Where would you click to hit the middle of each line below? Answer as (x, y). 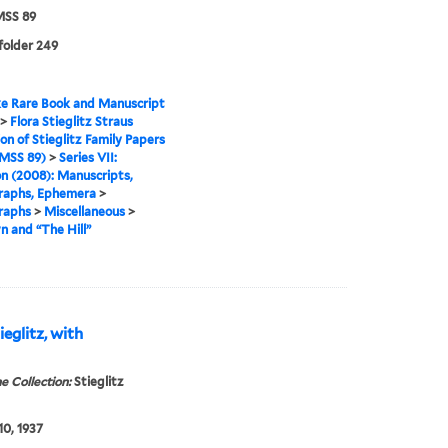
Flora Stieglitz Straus (71, 122)
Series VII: (87, 158)
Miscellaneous (84, 212)
